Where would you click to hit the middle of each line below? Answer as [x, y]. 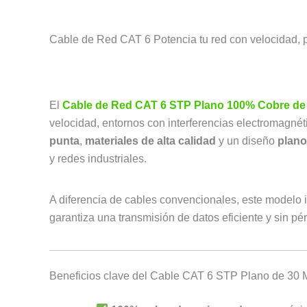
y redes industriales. [98, 159]
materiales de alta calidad [150, 141]
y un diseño [247, 141]
